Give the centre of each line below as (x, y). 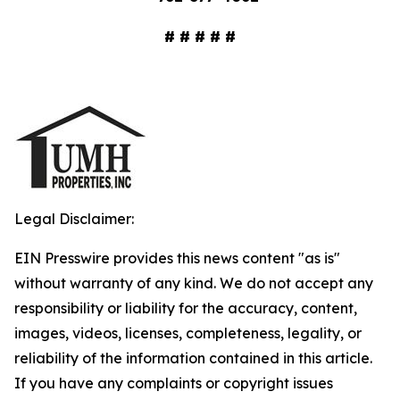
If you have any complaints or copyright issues (174, 383)
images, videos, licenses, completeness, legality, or (188, 333)
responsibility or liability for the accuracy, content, (186, 308)
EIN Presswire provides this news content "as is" (177, 258)
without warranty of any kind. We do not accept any (194, 283)
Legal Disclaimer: (74, 219)
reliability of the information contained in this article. (193, 358)
